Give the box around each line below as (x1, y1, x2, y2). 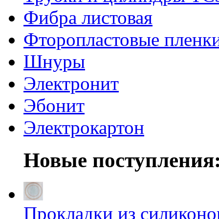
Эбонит (23, 94, 85, 116)
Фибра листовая (23, 6, 153, 28)
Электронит (23, 72, 119, 94)
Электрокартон (23, 116, 144, 138)
